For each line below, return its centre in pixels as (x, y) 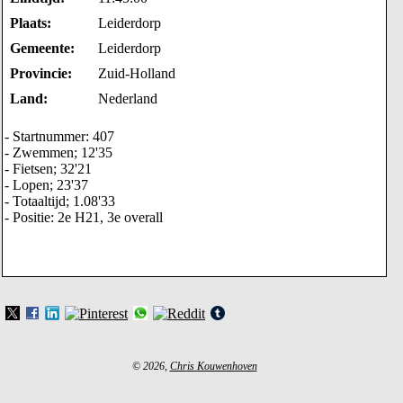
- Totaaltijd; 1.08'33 (60, 201)
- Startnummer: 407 (59, 136)
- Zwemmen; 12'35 (58, 152)
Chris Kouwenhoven (213, 366)
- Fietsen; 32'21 (48, 169)
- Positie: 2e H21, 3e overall (84, 217)
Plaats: (31, 23)
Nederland (128, 99)
